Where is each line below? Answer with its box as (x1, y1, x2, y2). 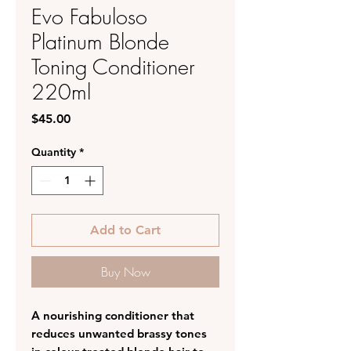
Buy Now (100, 262, 150, 280)
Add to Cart (90, 222, 161, 237)
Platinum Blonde (31, 27, 169, 56)
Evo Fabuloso (31, 2, 147, 31)
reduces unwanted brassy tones (31, 325, 207, 341)
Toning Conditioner (31, 52, 195, 81)
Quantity (31, 144, 76, 159)
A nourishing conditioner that (31, 307, 194, 323)
